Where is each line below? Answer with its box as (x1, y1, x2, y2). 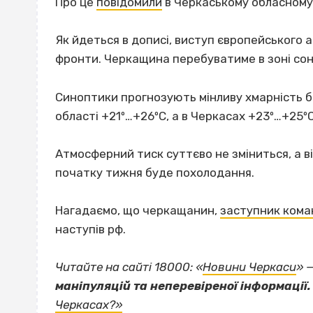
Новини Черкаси (203, 260, 296, 275)
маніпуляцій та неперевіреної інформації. (55, 279, 311, 293)
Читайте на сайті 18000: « (55, 260, 203, 275)
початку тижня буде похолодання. (55, 165, 254, 180)
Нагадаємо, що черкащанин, (55, 203, 220, 218)
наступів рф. (55, 222, 126, 237)
